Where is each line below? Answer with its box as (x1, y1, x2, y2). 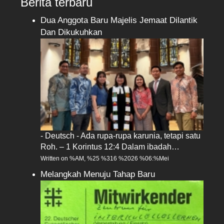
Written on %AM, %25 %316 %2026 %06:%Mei (40, 154, 169, 162)
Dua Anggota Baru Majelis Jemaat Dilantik (40, 15, 198, 25)
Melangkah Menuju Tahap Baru (40, 169, 155, 179)
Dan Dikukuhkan (40, 27, 102, 37)
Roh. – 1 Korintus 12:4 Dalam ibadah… (40, 142, 180, 151)
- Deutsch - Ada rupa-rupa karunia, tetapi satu (40, 131, 201, 140)
